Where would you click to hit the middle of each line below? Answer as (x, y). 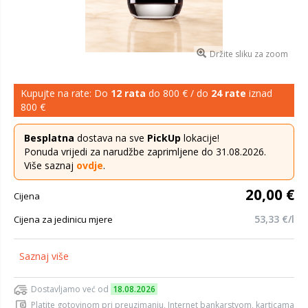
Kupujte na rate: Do (66, 93)
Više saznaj (50, 165)
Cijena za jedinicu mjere (63, 219)
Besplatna (49, 138)
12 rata (128, 93)
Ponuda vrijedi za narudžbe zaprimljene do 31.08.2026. (145, 152)
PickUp (164, 138)
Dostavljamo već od (71, 289)
